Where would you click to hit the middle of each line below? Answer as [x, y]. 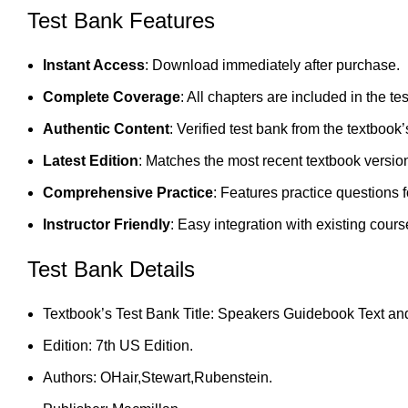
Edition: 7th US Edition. [118, 346]
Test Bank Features [121, 21]
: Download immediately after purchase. [272, 66]
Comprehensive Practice [128, 193]
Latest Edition [91, 161]
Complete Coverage [112, 97]
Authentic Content [106, 129]
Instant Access [94, 66]
